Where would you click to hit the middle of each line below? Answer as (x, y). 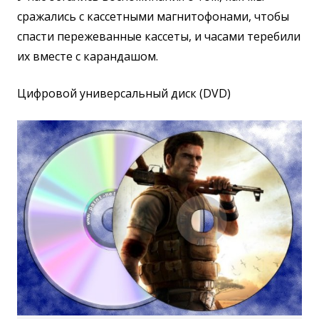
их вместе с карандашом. (88, 56)
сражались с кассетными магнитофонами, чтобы (153, 16)
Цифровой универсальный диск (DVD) (124, 93)
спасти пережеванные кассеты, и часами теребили (159, 36)
